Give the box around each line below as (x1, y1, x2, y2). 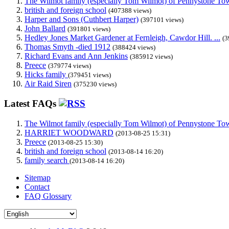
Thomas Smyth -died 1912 (25, 42, 110, 52)
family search (25, 155, 70, 165)
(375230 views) (74, 80, 117, 88)
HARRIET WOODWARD (25, 128, 113, 137)
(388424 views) (112, 43, 155, 52)
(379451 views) (68, 71, 111, 79)
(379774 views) (48, 62, 91, 70)
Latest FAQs (4, 98, 59, 109)
